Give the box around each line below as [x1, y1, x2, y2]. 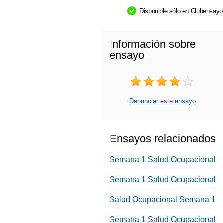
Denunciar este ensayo [129, 97, 196, 105]
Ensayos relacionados [110, 132, 216, 145]
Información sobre [110, 38, 196, 50]
